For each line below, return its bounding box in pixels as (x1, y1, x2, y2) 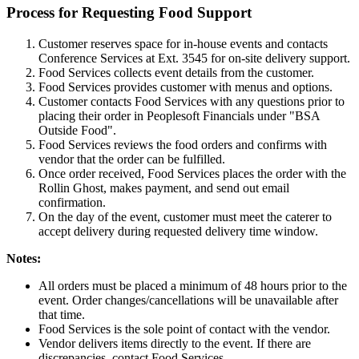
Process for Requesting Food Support (6, 4, 252, 22)
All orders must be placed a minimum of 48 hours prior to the (38, 278, 347, 292)
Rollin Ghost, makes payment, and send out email (38, 180, 289, 195)
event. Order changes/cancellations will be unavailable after (38, 292, 338, 307)
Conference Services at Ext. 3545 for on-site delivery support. (38, 50, 350, 65)
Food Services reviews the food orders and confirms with (38, 137, 327, 151)
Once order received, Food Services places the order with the (38, 166, 346, 180)
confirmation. (38, 195, 106, 209)
